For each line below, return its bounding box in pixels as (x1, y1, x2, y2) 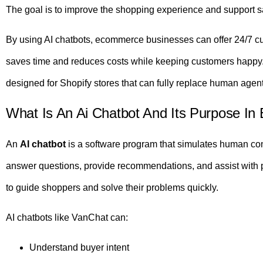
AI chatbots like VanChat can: (6, 212, 128, 222)
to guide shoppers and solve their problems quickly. (6, 182, 218, 193)
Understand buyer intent (29, 242, 129, 253)
